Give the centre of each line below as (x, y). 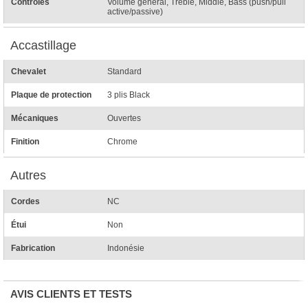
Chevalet (29, 71)
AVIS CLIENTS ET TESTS (71, 294)
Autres (28, 175)
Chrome (122, 141)
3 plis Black (129, 95)
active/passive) (135, 11)
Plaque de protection (51, 95)
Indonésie (126, 248)
